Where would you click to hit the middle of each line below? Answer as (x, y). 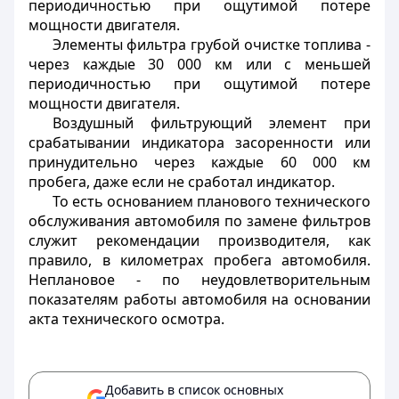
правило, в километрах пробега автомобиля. (199, 260)
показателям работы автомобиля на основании (199, 299)
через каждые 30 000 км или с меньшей (199, 64)
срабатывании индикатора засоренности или (199, 142)
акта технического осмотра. (126, 319)
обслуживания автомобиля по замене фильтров (199, 221)
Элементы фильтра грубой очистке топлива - (211, 45)
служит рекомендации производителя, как (199, 240)
